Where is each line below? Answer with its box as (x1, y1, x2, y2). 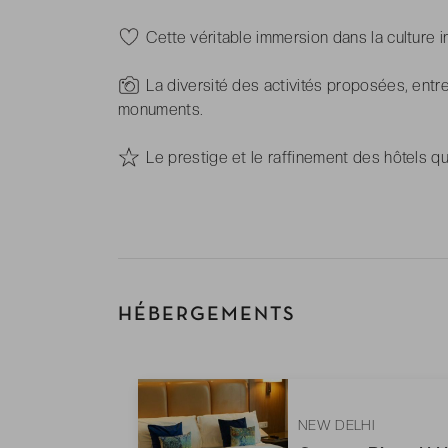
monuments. (118, 100, 204, 120)
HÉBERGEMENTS (118, 306, 296, 325)
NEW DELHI (298, 416, 374, 433)
